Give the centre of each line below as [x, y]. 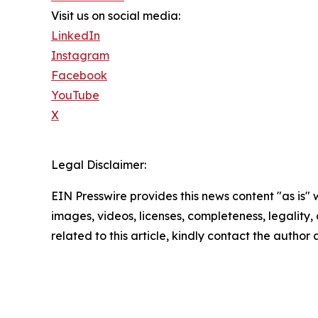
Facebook [79, 76]
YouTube [75, 95]
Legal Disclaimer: [99, 165]
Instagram [80, 56]
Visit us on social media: [116, 16]
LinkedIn [76, 36]
